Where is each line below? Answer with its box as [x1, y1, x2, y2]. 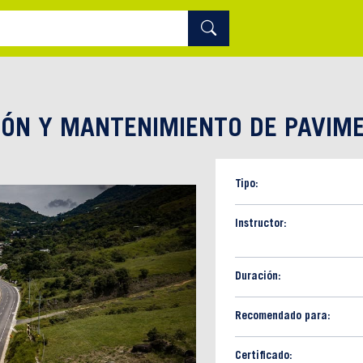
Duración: [235, 271, 281, 284]
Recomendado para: [235, 311, 331, 323]
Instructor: [235, 219, 287, 231]
